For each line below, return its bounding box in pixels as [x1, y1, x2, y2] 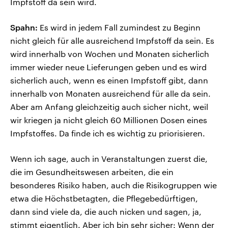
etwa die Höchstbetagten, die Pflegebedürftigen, [10, 193, 198, 204]
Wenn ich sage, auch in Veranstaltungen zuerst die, [10, 154, 208, 164]
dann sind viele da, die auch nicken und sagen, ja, [10, 207, 202, 217]
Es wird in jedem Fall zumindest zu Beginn [38, 22, 201, 33]
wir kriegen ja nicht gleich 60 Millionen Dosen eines [10, 115, 207, 125]
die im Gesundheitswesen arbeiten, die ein [10, 167, 174, 177]
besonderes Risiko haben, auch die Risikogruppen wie [10, 180, 217, 190]
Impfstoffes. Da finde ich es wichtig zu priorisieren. [10, 128, 205, 138]
